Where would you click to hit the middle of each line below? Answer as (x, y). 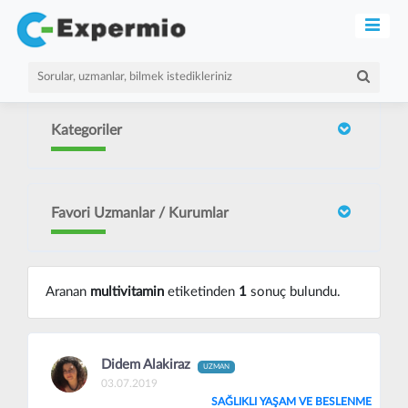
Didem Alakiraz (148, 364)
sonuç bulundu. (293, 291)
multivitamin (127, 291)
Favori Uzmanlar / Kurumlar (140, 213)
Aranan (67, 291)
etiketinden (201, 291)
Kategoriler (87, 130)
